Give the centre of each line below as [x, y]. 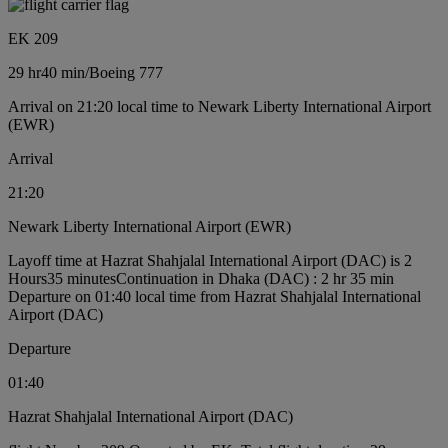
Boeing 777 [126, 72]
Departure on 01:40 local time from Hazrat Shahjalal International [214, 296]
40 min [63, 72]
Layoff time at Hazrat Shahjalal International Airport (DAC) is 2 [210, 260]
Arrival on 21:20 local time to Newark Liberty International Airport [219, 106]
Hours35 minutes [62, 278]
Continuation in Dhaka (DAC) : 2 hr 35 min [255, 278]
